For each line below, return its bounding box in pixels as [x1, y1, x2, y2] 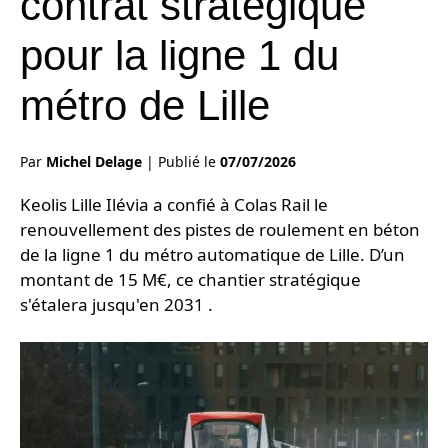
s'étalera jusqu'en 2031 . [20, 292, 213, 316]
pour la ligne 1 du [20, 31, 339, 79]
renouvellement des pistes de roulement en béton [20, 217, 420, 241]
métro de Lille [20, 81, 270, 129]
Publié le [158, 151, 220, 171]
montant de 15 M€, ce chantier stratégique [20, 267, 361, 291]
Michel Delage [46, 151, 142, 171]
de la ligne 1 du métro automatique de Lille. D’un [20, 242, 405, 266]
